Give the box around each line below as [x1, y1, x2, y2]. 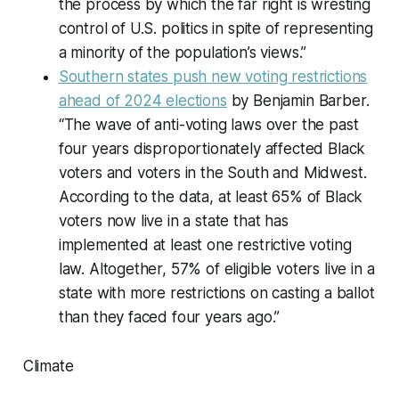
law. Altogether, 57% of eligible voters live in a [58, 260, 375, 279]
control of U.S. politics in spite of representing [58, 20, 373, 38]
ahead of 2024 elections [58, 92, 227, 110]
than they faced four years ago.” [58, 308, 281, 327]
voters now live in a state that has [58, 212, 289, 231]
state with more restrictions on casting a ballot [58, 284, 375, 303]
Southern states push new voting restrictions [58, 68, 368, 86]
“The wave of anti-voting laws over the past [58, 116, 359, 134]
